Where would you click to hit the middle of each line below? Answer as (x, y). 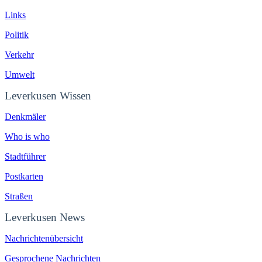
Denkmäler (25, 116)
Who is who (27, 136)
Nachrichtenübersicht (44, 238)
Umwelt (20, 74)
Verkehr (19, 54)
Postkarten (24, 176)
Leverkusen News (45, 217)
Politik (17, 35)
